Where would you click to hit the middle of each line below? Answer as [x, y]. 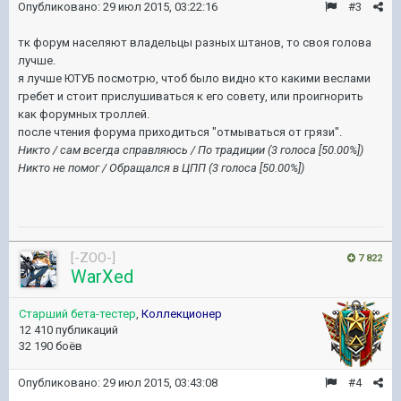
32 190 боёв [51, 346]
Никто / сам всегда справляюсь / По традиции [141, 149]
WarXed [102, 276]
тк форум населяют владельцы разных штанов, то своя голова [195, 42]
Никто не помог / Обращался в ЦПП [112, 167]
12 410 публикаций [68, 329]
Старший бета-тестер [77, 313]
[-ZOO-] [93, 257]
